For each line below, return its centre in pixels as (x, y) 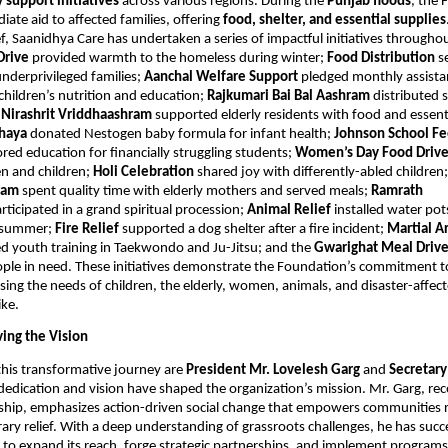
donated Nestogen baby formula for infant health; (182, 135)
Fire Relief (88, 230)
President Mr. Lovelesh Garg (273, 370)
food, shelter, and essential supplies (334, 21)
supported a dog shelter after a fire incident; (254, 230)
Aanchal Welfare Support (222, 78)
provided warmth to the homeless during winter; (179, 59)
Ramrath (397, 192)
